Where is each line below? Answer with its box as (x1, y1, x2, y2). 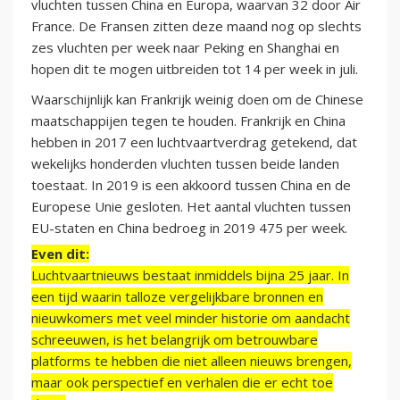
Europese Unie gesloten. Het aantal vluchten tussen (31, 197, 351, 216)
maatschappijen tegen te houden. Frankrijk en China (31, 112, 346, 130)
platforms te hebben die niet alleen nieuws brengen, (31, 352, 352, 371)
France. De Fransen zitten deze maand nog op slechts (31, 17, 362, 36)
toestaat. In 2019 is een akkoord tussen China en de (31, 176, 351, 195)
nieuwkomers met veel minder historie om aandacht (31, 309, 350, 328)
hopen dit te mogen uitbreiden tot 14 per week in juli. (31, 60, 358, 79)
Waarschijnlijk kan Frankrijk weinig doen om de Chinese (31, 90, 363, 109)
